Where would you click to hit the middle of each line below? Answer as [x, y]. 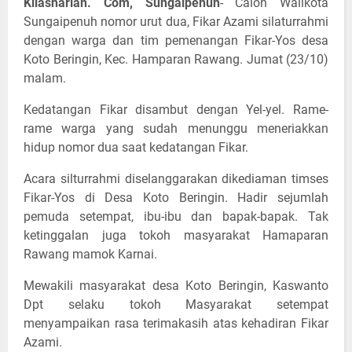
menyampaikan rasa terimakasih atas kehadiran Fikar [176, 324]
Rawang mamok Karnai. [90, 255]
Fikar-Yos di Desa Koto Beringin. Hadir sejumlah [176, 198]
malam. [45, 79]
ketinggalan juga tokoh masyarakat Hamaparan [176, 236]
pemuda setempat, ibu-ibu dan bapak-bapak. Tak [176, 217]
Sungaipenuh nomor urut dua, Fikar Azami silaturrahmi [176, 22]
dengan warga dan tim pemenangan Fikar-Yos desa [176, 41]
